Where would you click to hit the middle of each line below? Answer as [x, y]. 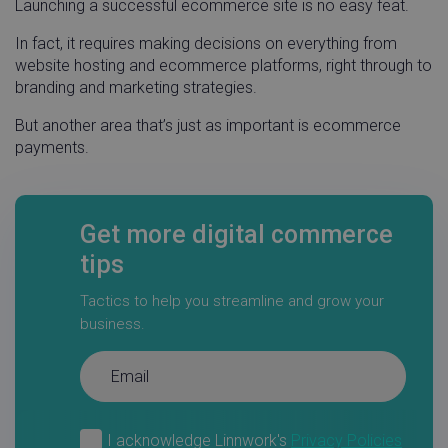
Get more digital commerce [236, 234]
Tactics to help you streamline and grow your [232, 301]
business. [112, 324]
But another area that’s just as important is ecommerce [208, 125]
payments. [52, 147]
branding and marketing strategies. [136, 87]
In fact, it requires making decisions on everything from [206, 43]
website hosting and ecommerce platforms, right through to [223, 65]
